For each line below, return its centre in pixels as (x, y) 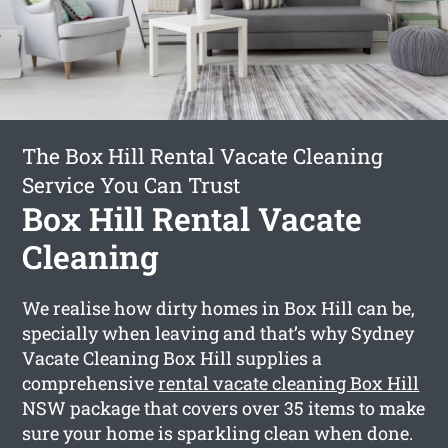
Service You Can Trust (131, 184)
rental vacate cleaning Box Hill (289, 382)
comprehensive (90, 382)
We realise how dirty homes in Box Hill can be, (219, 307)
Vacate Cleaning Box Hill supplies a (172, 357)
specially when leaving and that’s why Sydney (218, 332)
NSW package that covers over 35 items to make (224, 407)
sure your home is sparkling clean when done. (218, 432)
